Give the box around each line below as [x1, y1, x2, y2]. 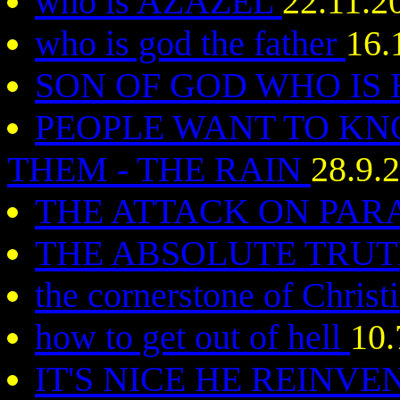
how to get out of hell [35, 317, 350, 357]
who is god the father [35, 23, 346, 63]
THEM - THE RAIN [7, 149, 311, 189]
